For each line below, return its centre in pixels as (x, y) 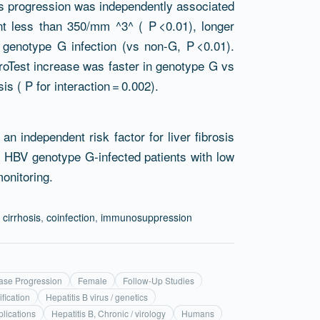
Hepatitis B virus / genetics (97, 297)
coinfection (71, 217)
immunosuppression (146, 217)
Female (92, 280)
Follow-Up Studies (159, 280)
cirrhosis (22, 217)
